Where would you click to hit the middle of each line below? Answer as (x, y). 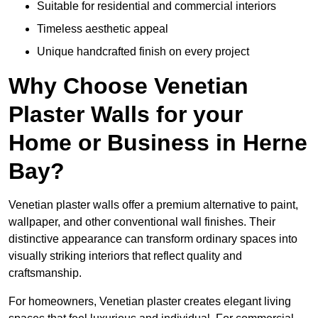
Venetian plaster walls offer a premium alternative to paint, (153, 205)
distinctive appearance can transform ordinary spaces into (153, 239)
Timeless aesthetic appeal (103, 29)
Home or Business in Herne (158, 143)
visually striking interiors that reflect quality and (125, 256)
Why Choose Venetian (128, 86)
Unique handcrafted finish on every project (143, 52)
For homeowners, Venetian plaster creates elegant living (150, 302)
